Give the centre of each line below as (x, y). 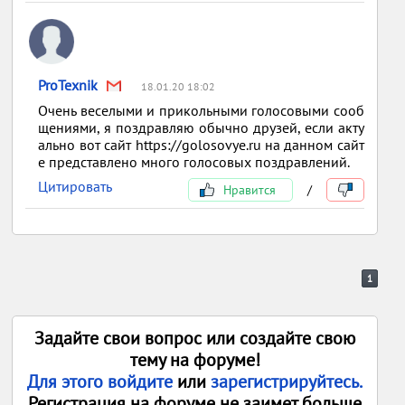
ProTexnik (68, 85)
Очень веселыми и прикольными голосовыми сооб (201, 110)
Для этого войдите (103, 381)
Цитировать (75, 186)
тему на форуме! (195, 360)
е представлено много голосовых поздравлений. (194, 162)
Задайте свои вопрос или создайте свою (195, 338)
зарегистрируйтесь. (287, 381)
